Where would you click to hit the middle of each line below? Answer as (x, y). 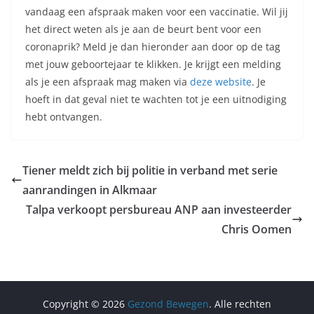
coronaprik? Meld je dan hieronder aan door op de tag (153, 47)
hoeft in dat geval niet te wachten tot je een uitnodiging (156, 99)
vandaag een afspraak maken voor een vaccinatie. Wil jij (157, 12)
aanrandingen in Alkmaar (90, 190)
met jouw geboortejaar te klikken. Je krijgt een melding (153, 64)
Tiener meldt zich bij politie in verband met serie (150, 170)
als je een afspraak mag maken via (108, 82)
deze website (221, 82)
